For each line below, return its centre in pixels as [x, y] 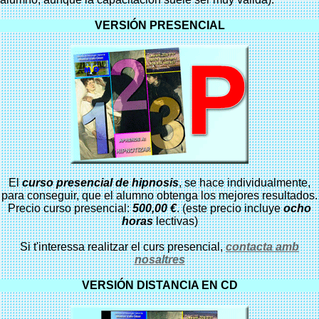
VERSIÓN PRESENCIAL [159, 25]
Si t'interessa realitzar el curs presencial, [123, 247]
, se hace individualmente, [245, 183]
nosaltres [159, 260]
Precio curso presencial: [70, 208]
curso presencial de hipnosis [100, 183]
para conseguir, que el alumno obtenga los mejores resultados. [159, 195]
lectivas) [175, 221]
